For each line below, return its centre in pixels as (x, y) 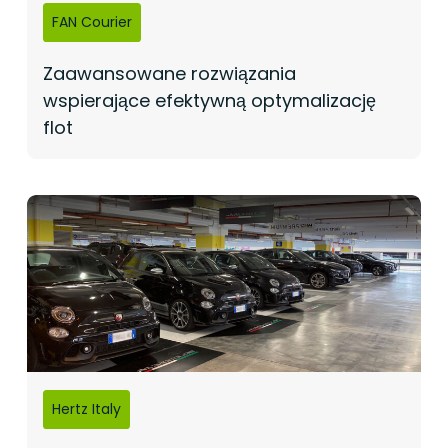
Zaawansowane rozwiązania (169, 73)
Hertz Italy (86, 408)
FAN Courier (91, 21)
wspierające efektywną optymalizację (209, 100)
